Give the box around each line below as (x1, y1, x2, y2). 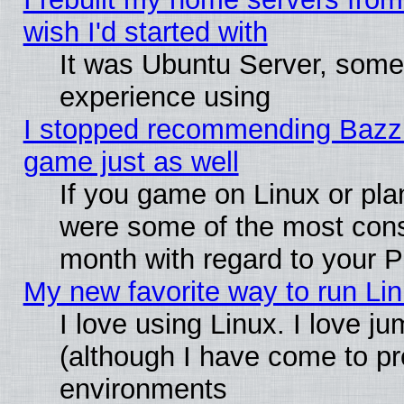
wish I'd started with (23, 15, 268, 48)
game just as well (23, 145, 239, 178)
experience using (59, 80, 271, 113)
